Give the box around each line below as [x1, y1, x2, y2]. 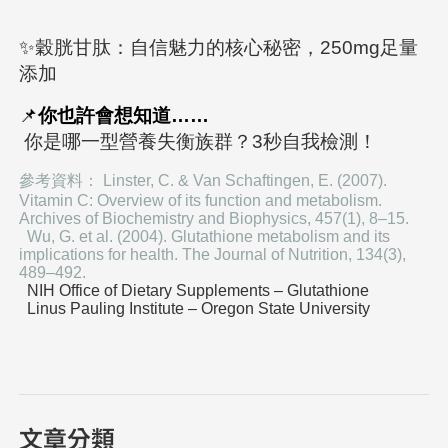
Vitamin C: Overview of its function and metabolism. [19, 191, 383, 209]
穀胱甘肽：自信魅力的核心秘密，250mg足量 [35, 36, 419, 58]
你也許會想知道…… [38, 104, 210, 126]
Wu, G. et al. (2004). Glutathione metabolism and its [19, 227, 391, 245]
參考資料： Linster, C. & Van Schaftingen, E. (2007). [19, 171, 388, 189]
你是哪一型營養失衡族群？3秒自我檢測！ [24, 130, 378, 152]
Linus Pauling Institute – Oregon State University [27, 299, 371, 317]
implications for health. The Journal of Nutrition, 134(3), [19, 245, 407, 263]
